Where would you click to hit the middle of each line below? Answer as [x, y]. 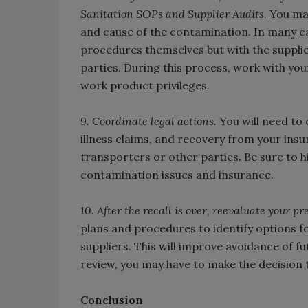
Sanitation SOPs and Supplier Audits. [174, 14]
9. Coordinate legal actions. [150, 121]
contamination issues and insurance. [177, 175]
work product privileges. [145, 85]
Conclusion [112, 300]
